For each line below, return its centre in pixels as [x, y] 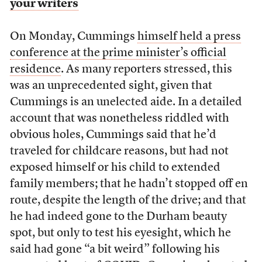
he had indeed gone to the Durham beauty [118, 217]
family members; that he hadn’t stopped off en [129, 185]
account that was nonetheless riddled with [119, 119]
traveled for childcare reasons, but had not [119, 152]
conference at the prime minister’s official [118, 54]
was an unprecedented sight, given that [111, 86]
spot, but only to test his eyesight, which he [120, 234]
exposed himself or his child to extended [115, 168]
